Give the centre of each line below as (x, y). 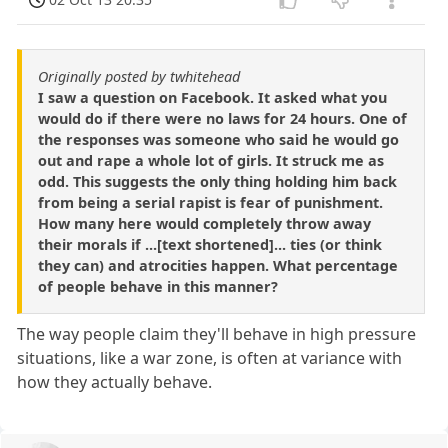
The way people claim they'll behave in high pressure (217, 333)
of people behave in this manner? (158, 286)
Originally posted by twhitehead (139, 76)
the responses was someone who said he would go (218, 139)
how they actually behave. (115, 381)
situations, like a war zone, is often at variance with (210, 357)
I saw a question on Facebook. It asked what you (212, 97)
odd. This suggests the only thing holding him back (217, 181)
